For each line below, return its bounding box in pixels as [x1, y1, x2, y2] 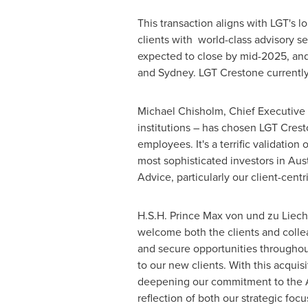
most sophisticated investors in [137, 153, 288, 168]
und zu [243, 208, 282, 223]
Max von [202, 208, 243, 223]
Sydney [157, 65, 193, 80]
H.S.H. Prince [137, 208, 203, 223]
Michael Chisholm [137, 103, 223, 119]
